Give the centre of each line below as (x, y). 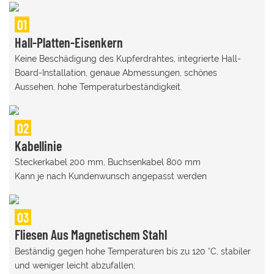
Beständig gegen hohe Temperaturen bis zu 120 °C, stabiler (132, 251)
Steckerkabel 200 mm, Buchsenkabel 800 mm (107, 162)
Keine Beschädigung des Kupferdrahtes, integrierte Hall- (128, 59)
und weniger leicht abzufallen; (75, 265)
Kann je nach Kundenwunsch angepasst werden (110, 176)
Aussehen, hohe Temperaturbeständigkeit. (98, 87)
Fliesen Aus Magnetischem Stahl (91, 235)
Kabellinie (38, 145)
